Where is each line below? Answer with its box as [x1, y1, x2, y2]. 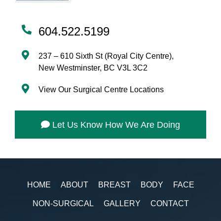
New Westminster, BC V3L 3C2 [38, 64, 147, 73]
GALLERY [103, 199, 141, 208]
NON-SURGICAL [32, 199, 94, 208]
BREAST [98, 181, 131, 189]
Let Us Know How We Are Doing [52, 120, 180, 130]
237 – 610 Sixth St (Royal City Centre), [38, 52, 174, 61]
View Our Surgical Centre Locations [38, 85, 164, 94]
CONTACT [150, 199, 189, 208]
